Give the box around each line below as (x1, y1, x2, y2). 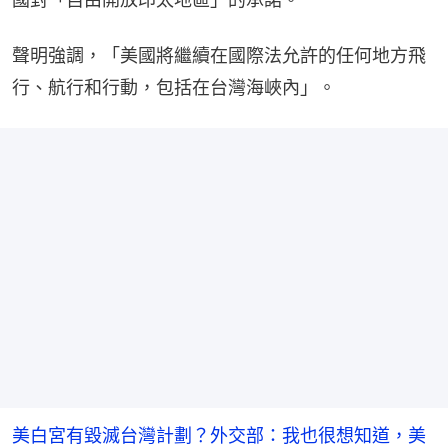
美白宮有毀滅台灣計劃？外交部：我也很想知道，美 (12, 424, 426, 446)
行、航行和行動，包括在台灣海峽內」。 (12, 76, 336, 98)
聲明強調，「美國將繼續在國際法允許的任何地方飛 (12, 44, 426, 66)
